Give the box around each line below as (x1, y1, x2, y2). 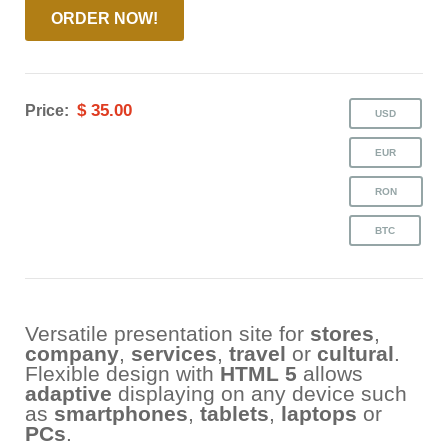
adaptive (25, 382, 112, 406)
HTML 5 (220, 362, 297, 386)
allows (297, 362, 363, 386)
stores (310, 322, 374, 346)
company (25, 342, 119, 366)
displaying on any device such (112, 382, 407, 406)
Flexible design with (25, 362, 220, 386)
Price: (25, 102, 69, 120)
